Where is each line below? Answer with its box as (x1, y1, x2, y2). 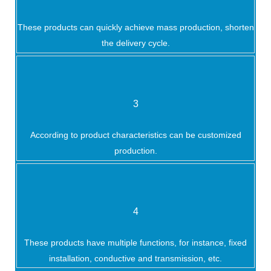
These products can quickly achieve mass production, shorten (17, 22, 254, 33)
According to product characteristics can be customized (30, 130, 241, 140)
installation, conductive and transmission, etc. (49, 253, 222, 264)
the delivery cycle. (101, 38, 170, 48)
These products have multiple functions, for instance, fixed (24, 238, 247, 248)
